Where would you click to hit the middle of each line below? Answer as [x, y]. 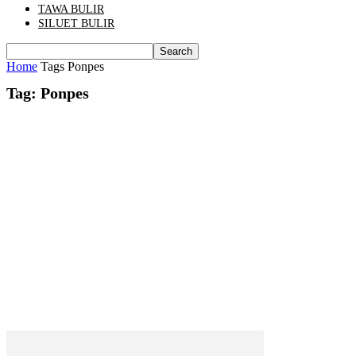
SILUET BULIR [76, 23]
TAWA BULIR [71, 9]
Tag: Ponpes [48, 93]
